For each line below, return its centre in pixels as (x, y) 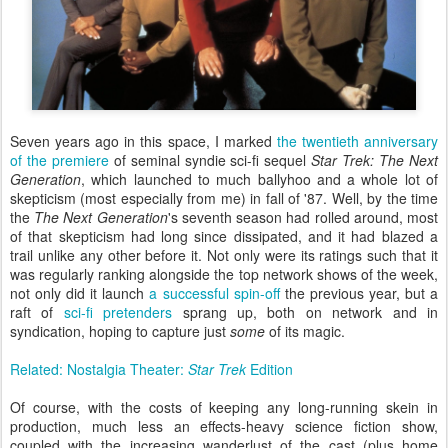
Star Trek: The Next (375, 159)
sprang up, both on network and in (305, 311)
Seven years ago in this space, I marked (143, 140)
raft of (37, 311)
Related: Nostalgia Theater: (99, 368)
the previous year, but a (359, 292)
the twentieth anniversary (357, 140)
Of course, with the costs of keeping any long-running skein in (224, 406)
